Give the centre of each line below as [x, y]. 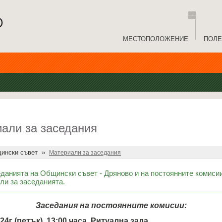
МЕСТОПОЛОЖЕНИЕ [156, 39]
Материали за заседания [85, 153]
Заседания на [63, 205]
